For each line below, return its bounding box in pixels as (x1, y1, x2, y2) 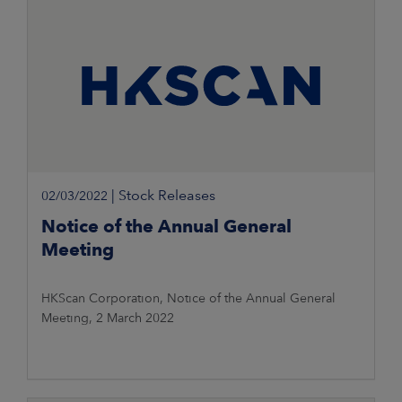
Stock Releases (118, 187, 215, 205)
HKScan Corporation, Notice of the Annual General (41, 291, 336, 306)
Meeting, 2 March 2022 (41, 310, 174, 326)
